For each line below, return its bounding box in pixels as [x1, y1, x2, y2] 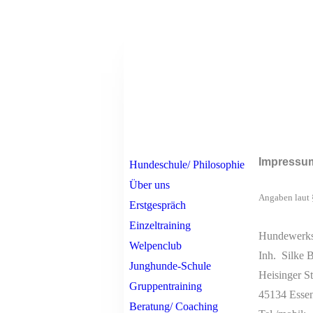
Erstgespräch [129, 199, 186, 211]
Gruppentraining [129, 280, 202, 292]
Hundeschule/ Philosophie [129, 159, 245, 170]
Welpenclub [129, 240, 182, 252]
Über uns [129, 179, 170, 191]
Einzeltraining [129, 219, 191, 231]
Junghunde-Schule [129, 260, 211, 272]
